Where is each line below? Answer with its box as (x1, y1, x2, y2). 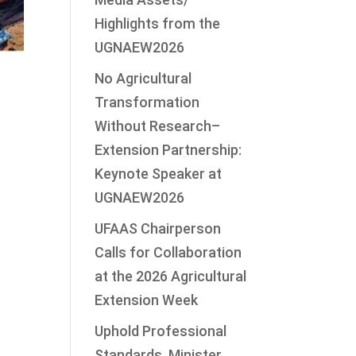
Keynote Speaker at (95, 165, 222, 182)
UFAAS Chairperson (95, 220, 222, 237)
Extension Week (95, 292, 199, 308)
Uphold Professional (95, 323, 227, 339)
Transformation (95, 94, 200, 110)
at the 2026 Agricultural (95, 268, 247, 284)
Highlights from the (95, 15, 221, 32)
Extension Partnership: (95, 141, 242, 158)
